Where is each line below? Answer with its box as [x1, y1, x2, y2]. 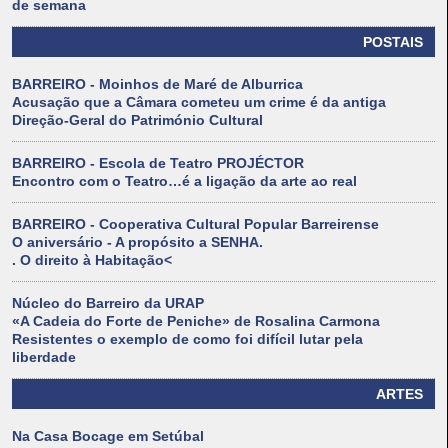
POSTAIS [363, 34, 423, 51]
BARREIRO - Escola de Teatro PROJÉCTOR [12, 155, 304, 172]
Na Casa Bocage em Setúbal [12, 428, 204, 445]
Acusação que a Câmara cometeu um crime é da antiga [12, 94, 386, 111]
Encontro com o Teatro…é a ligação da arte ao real [12, 173, 357, 190]
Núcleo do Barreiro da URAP [12, 295, 204, 312]
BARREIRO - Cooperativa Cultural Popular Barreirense [12, 216, 379, 233]
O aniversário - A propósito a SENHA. [12, 234, 263, 251]
